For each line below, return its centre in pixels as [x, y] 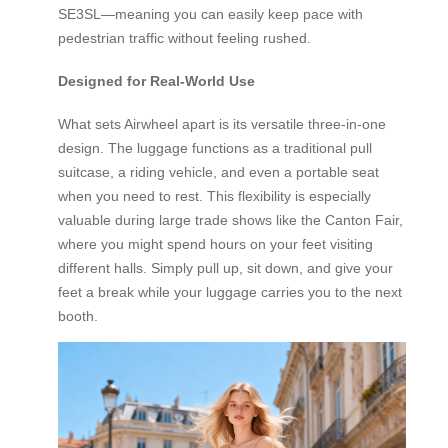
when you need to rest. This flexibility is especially [214, 195]
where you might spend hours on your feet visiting [215, 243]
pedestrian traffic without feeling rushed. [184, 38]
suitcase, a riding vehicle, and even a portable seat [218, 171]
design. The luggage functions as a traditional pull [215, 147]
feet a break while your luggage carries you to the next [230, 291]
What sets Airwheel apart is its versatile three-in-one [222, 123]
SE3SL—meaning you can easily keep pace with [210, 14]
